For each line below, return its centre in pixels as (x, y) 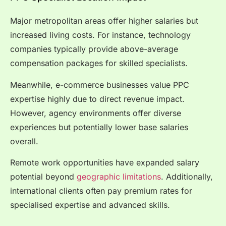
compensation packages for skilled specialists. (99, 63)
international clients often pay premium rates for (101, 190)
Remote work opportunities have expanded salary (105, 162)
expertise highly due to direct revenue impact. (97, 99)
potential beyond (43, 176)
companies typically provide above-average (94, 49)
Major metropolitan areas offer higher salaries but (104, 21)
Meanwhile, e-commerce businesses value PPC (100, 84)
